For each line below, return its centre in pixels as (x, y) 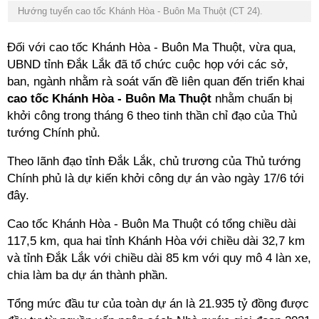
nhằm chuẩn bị (252, 99)
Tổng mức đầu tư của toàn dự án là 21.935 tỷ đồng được (158, 304)
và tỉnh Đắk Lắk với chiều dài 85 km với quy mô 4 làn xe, (159, 258)
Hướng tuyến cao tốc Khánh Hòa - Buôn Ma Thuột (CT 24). (139, 11)
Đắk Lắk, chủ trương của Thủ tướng (204, 161)
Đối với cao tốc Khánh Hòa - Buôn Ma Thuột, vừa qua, (152, 47)
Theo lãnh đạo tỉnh (58, 161)
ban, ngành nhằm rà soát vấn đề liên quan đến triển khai (156, 82)
